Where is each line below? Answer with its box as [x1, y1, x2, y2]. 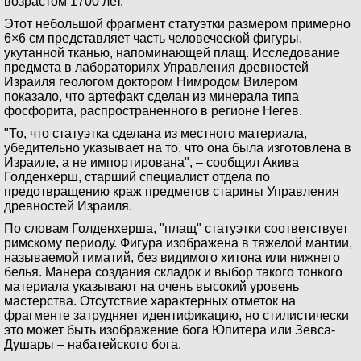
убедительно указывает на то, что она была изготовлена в [4, 141, 351, 155]
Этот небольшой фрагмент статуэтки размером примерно [4, 17, 351, 31]
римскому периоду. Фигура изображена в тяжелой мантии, [4, 236, 352, 250]
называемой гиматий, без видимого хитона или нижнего [4, 251, 340, 264]
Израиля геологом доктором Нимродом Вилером [4, 75, 297, 89]
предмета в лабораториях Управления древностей [4, 60, 309, 74]
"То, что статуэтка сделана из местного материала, [4, 127, 307, 140]
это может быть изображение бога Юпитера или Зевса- [4, 323, 335, 337]
